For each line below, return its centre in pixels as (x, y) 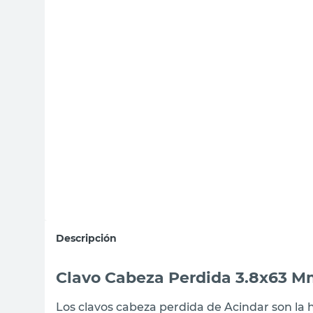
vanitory (153, 41)
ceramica (156, 68)
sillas (144, 13)
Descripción (86, 238)
